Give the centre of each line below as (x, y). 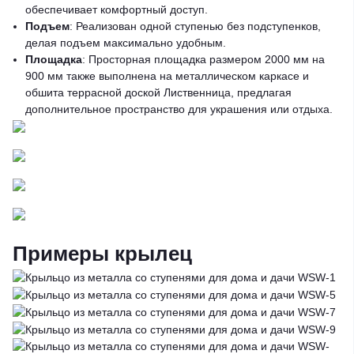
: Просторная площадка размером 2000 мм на (203, 59)
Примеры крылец (102, 253)
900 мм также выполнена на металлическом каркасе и (167, 75)
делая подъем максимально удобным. (126, 42)
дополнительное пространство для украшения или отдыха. (179, 109)
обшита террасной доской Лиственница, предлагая (158, 92)
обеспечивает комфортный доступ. (117, 9)
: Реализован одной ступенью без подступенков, (195, 26)
